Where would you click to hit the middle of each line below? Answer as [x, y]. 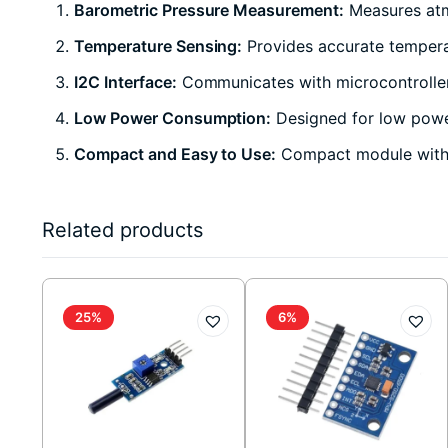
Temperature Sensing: [158, 45]
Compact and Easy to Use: [175, 153]
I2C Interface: [125, 81]
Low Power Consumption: [173, 117]
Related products [122, 229]
